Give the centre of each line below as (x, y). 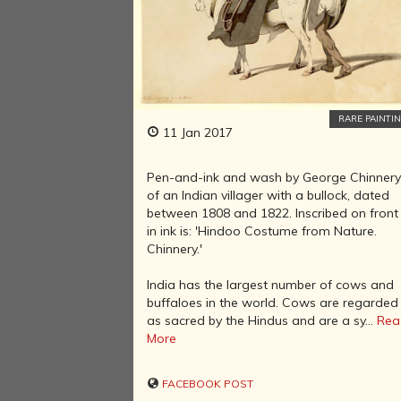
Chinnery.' (175, 248)
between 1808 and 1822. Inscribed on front (273, 213)
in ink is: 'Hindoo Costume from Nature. (262, 230)
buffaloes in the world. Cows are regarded (273, 302)
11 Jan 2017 (196, 132)
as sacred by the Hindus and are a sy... (262, 320)
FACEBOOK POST (207, 383)
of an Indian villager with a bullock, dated (269, 195)
